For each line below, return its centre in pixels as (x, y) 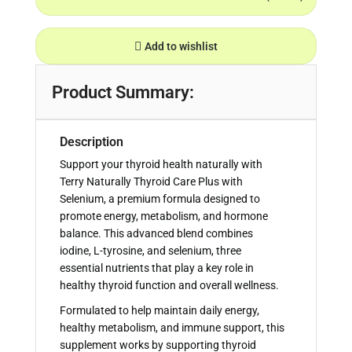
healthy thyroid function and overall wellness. (169, 286)
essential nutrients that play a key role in (157, 268)
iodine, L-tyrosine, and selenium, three (150, 251)
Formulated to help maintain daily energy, (159, 311)
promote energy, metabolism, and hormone (164, 216)
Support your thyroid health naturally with (161, 165)
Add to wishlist (181, 46)
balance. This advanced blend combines (156, 234)
